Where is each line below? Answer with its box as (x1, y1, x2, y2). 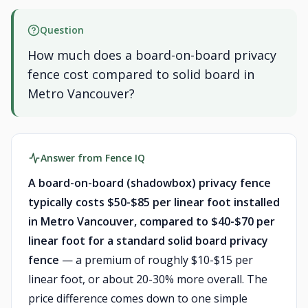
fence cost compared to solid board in (27, 66, 254, 82)
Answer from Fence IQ (41, 151, 145, 164)
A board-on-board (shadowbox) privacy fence (28, 175, 271, 190)
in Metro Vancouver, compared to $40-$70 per (28, 214, 275, 229)
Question (40, 23, 84, 36)
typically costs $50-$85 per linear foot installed (28, 195, 280, 210)
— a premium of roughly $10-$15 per (59, 252, 253, 267)
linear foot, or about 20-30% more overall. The (28, 272, 267, 287)
